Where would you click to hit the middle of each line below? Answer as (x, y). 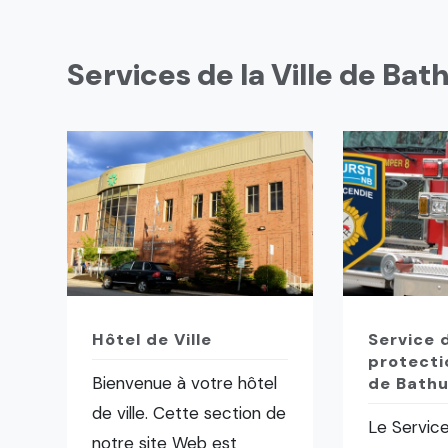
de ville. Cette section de (189, 413)
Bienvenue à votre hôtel (185, 383)
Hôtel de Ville (152, 339)
